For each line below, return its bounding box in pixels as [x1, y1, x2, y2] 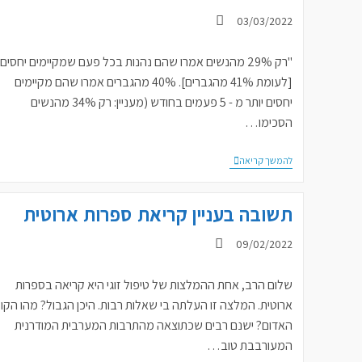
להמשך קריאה [239, 154, 293, 166]
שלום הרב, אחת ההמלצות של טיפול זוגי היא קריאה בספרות [15, 276, 293, 293]
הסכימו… [245, 114, 293, 131]
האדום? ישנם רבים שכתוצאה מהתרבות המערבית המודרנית [15, 317, 293, 334]
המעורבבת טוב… [207, 337, 293, 354]
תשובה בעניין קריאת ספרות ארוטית [23, 201, 293, 227]
